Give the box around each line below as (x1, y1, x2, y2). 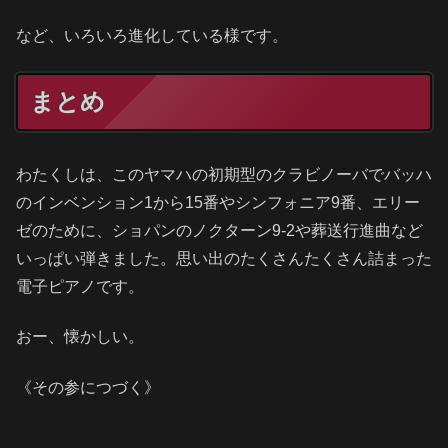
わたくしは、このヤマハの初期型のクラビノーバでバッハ (16, 165, 432, 183)
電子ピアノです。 (16, 277, 144, 295)
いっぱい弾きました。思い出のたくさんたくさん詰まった (16, 249, 432, 267)
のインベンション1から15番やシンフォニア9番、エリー (16, 193, 420, 211)
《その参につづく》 (16, 378, 160, 396)
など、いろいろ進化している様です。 (16, 27, 288, 45)
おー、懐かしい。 (16, 328, 144, 346)
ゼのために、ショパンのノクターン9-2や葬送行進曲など (16, 221, 423, 239)
